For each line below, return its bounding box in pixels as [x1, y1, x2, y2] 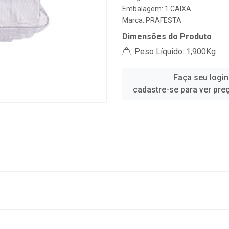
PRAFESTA [146, 16, 181, 25]
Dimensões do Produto [122, 32, 212, 41]
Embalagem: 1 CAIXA [122, 5, 191, 13]
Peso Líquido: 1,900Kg [132, 47, 216, 56]
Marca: [122, 16, 146, 25]
